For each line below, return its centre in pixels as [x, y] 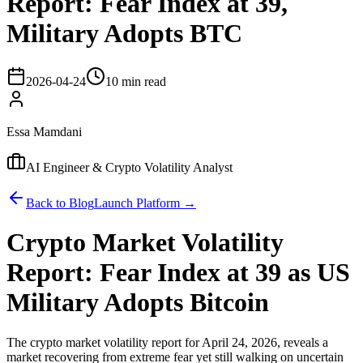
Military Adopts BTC [124, 34]
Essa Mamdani [44, 131]
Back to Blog [60, 203]
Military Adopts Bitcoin [138, 303]
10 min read [136, 81]
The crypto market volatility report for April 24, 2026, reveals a [167, 342]
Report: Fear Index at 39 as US [178, 273]
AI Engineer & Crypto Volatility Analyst [129, 167]
